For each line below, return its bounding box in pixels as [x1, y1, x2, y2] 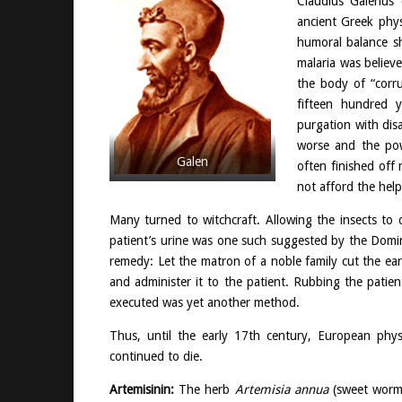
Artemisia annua [234, 381, 328, 397]
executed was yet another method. [109, 294, 300, 310]
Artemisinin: [109, 381, 174, 397]
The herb [174, 381, 235, 397]
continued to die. [109, 348, 203, 363]
